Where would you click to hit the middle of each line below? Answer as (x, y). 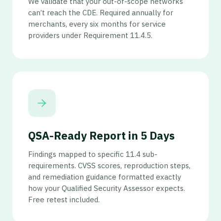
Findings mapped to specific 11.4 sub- (93, 154)
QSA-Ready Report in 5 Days (101, 135)
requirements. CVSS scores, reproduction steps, (109, 166)
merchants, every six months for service (97, 24)
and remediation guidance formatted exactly (105, 177)
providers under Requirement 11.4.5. (90, 35)
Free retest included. (64, 200)
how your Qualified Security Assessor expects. (107, 188)
